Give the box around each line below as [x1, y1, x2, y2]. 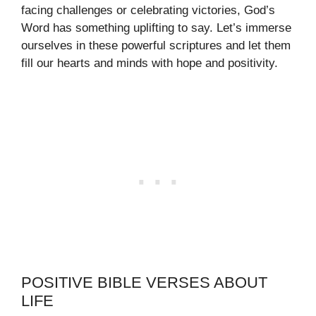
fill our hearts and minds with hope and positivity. [21, 56, 278, 70]
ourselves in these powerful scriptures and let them [21, 39, 291, 52]
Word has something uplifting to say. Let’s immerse [21, 21, 291, 35]
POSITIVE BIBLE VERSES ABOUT [21, 273, 267, 291]
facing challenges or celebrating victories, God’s [21, 4, 275, 17]
